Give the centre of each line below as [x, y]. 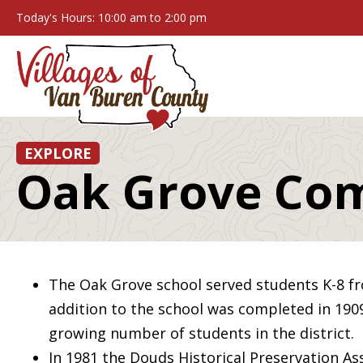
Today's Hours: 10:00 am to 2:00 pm [111, 17]
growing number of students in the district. [201, 333]
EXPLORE [58, 153]
